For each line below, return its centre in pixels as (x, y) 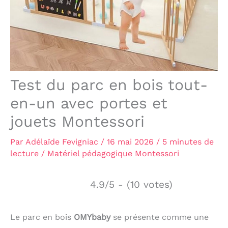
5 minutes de (188, 142)
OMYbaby (92, 217)
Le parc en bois (42, 217)
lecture (24, 153)
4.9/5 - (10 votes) (131, 184)
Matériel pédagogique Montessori (113, 153)
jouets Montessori (77, 121)
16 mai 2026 (132, 142)
